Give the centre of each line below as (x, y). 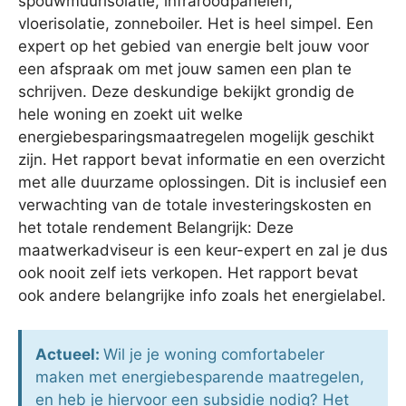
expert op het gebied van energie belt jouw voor (193, 46)
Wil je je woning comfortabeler (214, 355)
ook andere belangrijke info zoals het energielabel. (202, 295)
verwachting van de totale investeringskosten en (195, 204)
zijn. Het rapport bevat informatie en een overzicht (202, 159)
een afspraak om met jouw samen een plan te (185, 68)
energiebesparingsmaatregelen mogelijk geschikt (196, 136)
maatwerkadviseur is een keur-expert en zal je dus (203, 250)
